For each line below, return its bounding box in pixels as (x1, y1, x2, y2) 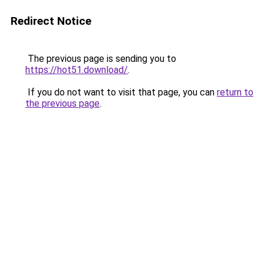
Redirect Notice (11, 14, 91, 28)
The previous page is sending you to (25, 53, 176, 64)
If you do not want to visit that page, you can (25, 87, 217, 98)
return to (217, 87, 253, 98)
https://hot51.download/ (25, 64, 128, 75)
